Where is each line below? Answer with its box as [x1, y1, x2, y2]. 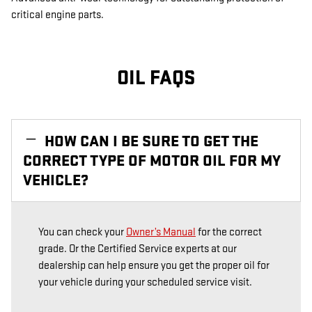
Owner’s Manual [126, 225, 196, 239]
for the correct [196, 225, 262, 239]
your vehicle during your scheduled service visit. [38, 275, 252, 289]
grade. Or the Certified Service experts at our [38, 242, 237, 256]
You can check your [38, 225, 126, 239]
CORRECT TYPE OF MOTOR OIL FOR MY [23, 150, 281, 171]
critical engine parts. [11, 8, 104, 22]
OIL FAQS [117, 66, 195, 91]
